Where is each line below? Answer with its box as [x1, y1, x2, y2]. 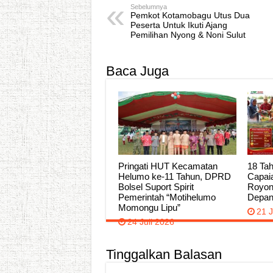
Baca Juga [105, 63, 169, 79]
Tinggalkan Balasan [105, 247, 222, 263]
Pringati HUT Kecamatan [118, 160, 218, 171]
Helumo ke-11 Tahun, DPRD [118, 171, 231, 182]
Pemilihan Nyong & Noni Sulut [130, 30, 246, 40]
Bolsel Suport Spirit [118, 181, 194, 192]
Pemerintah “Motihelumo [118, 191, 216, 202]
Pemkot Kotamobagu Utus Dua [130, 10, 250, 21]
